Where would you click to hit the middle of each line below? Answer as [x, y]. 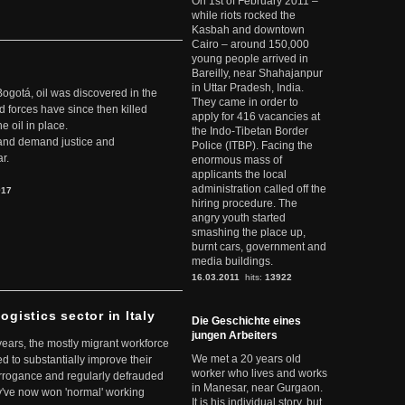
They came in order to [245, 102]
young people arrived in [250, 59]
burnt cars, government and [259, 247]
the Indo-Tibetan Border [250, 131]
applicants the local [239, 174]
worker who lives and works [259, 373]
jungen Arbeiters [235, 335]
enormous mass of [237, 160]
